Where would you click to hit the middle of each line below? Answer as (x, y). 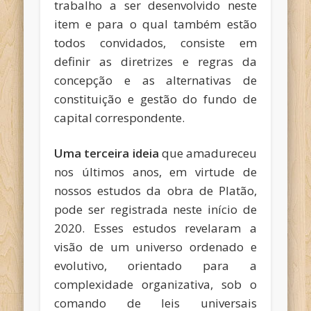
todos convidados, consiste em (155, 43)
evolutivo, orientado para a (155, 266)
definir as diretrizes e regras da (155, 62)
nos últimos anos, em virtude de (155, 172)
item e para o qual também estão (155, 24)
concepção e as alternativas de (155, 81)
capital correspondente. (120, 118)
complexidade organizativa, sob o (155, 285)
